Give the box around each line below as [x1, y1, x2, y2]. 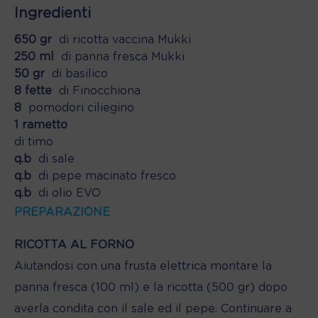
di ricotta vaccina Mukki [59, 33, 191, 45]
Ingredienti [14, 6, 91, 21]
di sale [38, 153, 75, 165]
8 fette [14, 84, 52, 97]
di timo [14, 136, 53, 148]
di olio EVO [38, 187, 101, 199]
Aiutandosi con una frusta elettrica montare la [14, 260, 272, 272]
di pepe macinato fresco [38, 170, 176, 182]
